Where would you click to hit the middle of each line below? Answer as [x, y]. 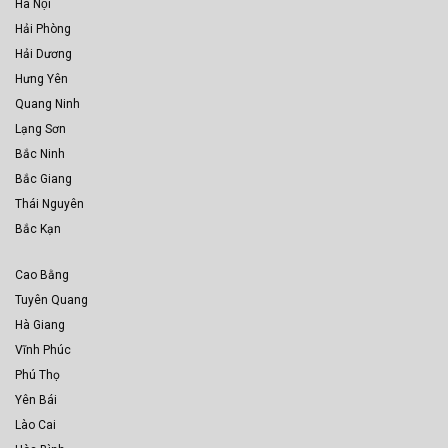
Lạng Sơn [40, 129]
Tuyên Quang [51, 300]
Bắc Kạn [38, 229]
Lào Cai [35, 425]
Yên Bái [36, 400]
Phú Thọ [37, 375]
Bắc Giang [43, 179]
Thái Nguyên [49, 204]
